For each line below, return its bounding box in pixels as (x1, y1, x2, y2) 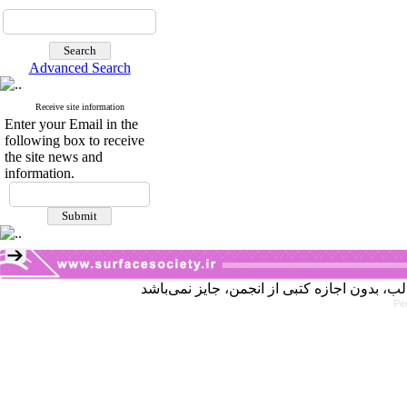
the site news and (5, 149, 103, 164)
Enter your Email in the (5, 116, 138, 132)
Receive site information (35, 102, 124, 112)
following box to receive (5, 133, 144, 148)
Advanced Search (28, 60, 131, 75)
